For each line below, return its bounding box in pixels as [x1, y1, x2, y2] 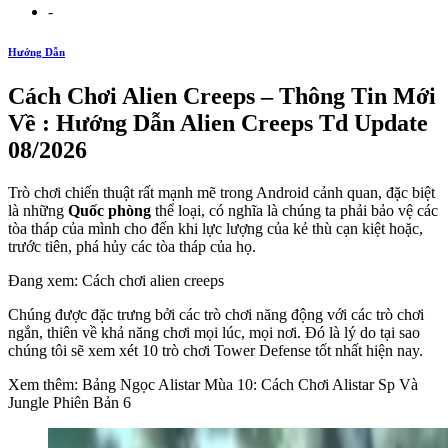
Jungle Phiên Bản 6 [8, 393, 131, 411]
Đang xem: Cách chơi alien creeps [8, 271, 224, 289]
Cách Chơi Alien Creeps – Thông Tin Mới [8, 82, 436, 109]
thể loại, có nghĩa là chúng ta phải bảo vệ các [151, 201, 438, 219]
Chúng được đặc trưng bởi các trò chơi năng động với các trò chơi [8, 305, 424, 323]
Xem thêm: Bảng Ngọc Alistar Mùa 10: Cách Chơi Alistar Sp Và [8, 375, 418, 393]
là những [8, 201, 68, 219]
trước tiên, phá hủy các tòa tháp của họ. [8, 237, 256, 255]
